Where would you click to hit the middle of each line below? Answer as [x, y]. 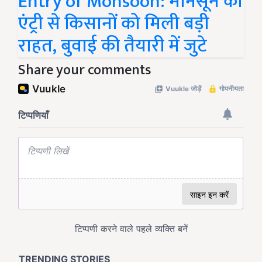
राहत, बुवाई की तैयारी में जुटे [113, 46]
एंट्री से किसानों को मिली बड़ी [114, 24]
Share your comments [85, 70]
